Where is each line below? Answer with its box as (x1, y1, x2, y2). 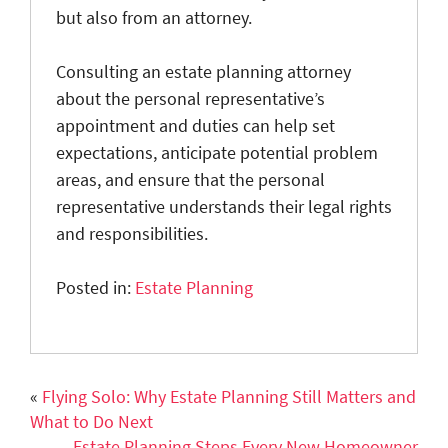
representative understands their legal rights (56, 194, 392, 218)
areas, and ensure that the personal (56, 167, 325, 191)
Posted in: (56, 275, 135, 299)
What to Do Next (30, 409, 153, 433)
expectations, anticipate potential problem (56, 140, 378, 164)
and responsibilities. (56, 221, 208, 245)
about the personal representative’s (56, 86, 325, 110)
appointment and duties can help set (56, 113, 335, 137)
